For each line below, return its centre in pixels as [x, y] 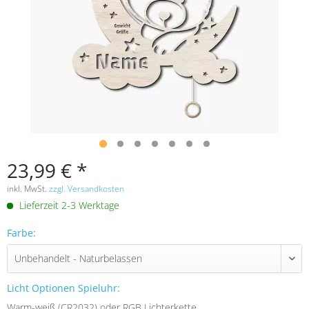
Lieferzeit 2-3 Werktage [68, 205]
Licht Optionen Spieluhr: [63, 288]
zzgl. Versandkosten [87, 189]
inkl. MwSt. [28, 189]
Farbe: [21, 233]
